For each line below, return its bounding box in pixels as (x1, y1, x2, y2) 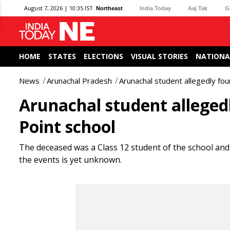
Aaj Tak (188, 5, 208, 11)
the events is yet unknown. (19, 154, 122, 165)
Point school (19, 116, 116, 138)
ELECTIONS (84, 51, 123, 61)
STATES (48, 51, 76, 61)
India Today (140, 5, 171, 11)
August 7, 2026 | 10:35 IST (24, 4, 93, 12)
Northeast (96, 5, 123, 11)
